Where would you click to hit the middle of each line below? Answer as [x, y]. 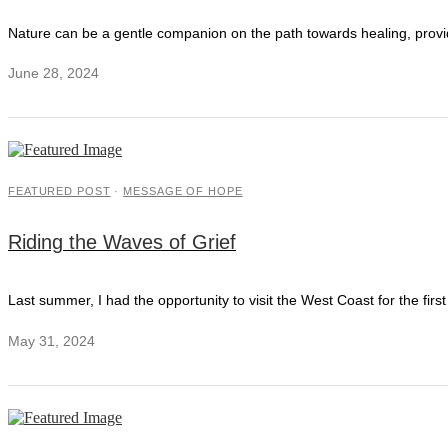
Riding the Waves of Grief [122, 242]
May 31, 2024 [51, 340]
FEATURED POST [59, 191]
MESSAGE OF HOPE [183, 191]
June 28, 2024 [53, 73]
